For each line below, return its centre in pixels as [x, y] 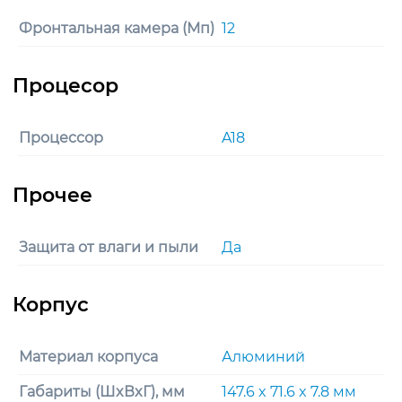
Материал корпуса [88, 356]
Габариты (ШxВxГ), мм [102, 391]
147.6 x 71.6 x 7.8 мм [289, 391]
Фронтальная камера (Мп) [117, 28]
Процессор [61, 137]
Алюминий [263, 356]
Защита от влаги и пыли [109, 247]
